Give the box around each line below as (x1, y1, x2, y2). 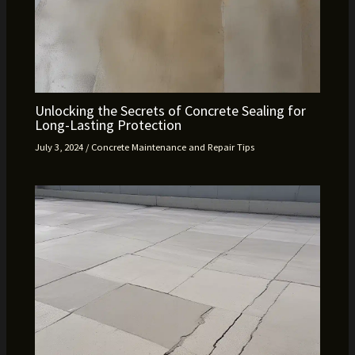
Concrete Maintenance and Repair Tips (91, 140, 255, 154)
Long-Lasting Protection (35, 116, 182, 135)
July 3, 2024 (35, 140, 86, 154)
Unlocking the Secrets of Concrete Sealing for (35, 101, 307, 120)
